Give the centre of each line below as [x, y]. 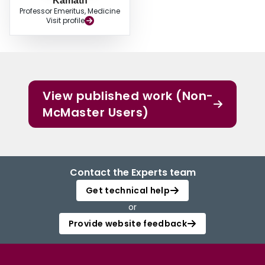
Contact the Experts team [132, 173]
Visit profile [65, 21]
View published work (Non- [128, 96]
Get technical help [128, 191]
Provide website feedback [128, 224]
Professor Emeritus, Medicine [70, 11]
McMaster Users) [96, 113]
